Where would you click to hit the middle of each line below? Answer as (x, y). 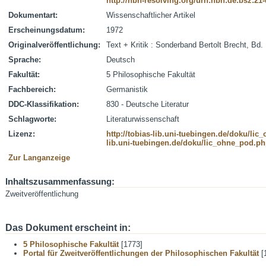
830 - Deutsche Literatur (148, 104)
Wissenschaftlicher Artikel (151, 15)
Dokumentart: (33, 15)
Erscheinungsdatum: (47, 30)
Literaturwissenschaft (143, 119)
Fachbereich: (32, 89)
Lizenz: (22, 134)
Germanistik (127, 89)
